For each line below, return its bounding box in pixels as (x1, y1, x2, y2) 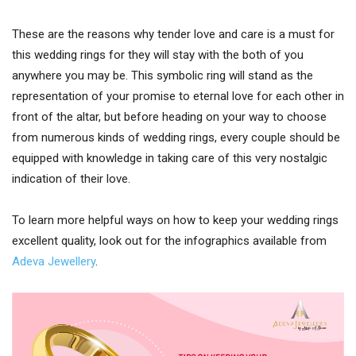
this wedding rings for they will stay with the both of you (12, 48, 304, 62)
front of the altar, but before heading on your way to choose (12, 110, 327, 124)
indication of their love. (12, 172, 130, 186)
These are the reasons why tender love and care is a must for (12, 27, 335, 41)
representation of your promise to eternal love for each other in (12, 89, 344, 103)
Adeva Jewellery (12, 254, 95, 269)
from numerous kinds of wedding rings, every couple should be (12, 130, 340, 145)
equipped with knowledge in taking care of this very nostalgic (12, 151, 327, 165)
